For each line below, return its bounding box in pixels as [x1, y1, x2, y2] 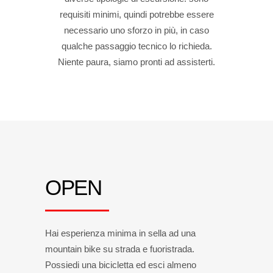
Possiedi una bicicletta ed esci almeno [45, 260, 196, 270]
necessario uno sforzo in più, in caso [64, 25, 209, 35]
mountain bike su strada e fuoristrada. [45, 244, 194, 254]
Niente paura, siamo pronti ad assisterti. [58, 57, 215, 67]
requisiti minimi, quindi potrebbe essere [59, 9, 214, 19]
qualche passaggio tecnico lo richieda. [61, 41, 212, 51]
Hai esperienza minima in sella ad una [45, 228, 196, 238]
